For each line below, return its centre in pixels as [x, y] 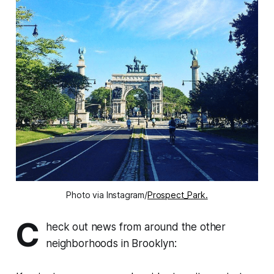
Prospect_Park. [177, 194]
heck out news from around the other [136, 227]
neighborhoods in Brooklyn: [111, 243]
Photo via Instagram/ [107, 194]
